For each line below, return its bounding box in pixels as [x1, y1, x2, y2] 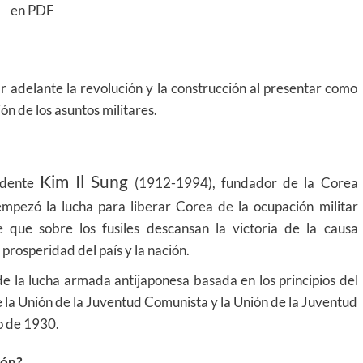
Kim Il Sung [39, 170, 129, 192]
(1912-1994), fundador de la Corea [128, 173, 358, 191]
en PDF [11, 2, 55, 19]
